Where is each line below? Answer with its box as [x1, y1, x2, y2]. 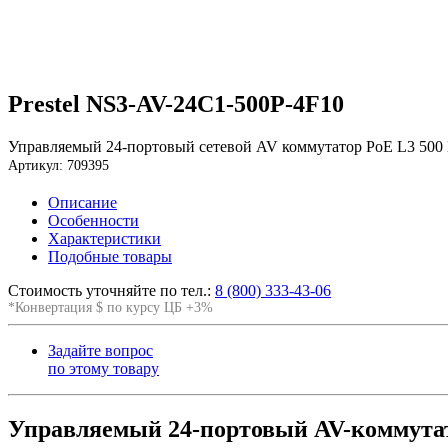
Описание [48, 193, 117, 211]
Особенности [48, 211, 139, 229]
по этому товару [48, 359, 159, 377]
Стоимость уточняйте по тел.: [8, 281, 215, 299]
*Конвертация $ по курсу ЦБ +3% [8, 299, 213, 315]
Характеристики [48, 229, 161, 247]
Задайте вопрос [48, 341, 153, 359]
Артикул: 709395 [8, 157, 109, 173]
